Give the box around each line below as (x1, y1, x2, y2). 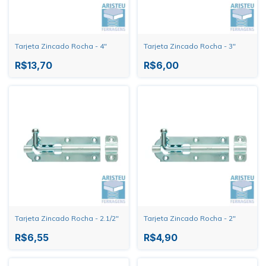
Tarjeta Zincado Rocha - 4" (15, 42, 107, 50)
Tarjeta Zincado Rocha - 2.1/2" (15, 213, 119, 223)
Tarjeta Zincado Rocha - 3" (143, 42, 236, 50)
